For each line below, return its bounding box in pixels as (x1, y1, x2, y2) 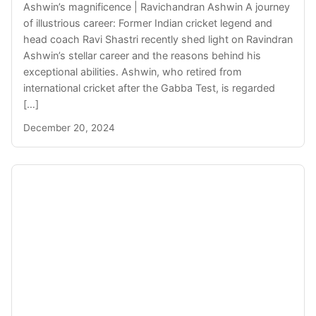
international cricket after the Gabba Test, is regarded (23, 82, 275, 95)
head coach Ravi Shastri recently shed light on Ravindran (23, 33, 293, 46)
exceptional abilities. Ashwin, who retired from (23, 66, 242, 78)
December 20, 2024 (23, 122, 115, 134)
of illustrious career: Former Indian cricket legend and (23, 17, 272, 30)
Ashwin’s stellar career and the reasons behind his (23, 49, 261, 62)
